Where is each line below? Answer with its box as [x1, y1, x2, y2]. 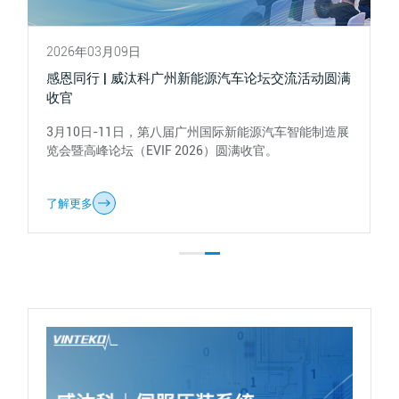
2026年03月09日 [46, 45, 142, 60]
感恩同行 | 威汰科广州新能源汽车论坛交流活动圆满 [46, 69, 352, 86]
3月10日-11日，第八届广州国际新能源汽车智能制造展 [46, 125, 350, 140]
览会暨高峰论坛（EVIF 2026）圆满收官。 [46, 143, 279, 159]
